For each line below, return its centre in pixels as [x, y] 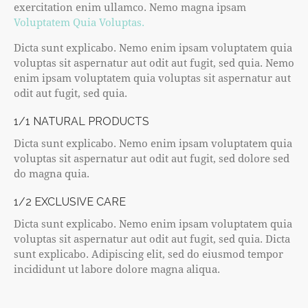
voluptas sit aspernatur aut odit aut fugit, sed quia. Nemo [154, 62]
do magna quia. [52, 173]
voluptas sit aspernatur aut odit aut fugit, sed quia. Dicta [152, 238]
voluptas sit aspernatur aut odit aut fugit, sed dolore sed [152, 158]
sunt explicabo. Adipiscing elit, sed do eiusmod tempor [148, 253]
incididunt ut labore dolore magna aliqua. [117, 268]
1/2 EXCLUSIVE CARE [70, 201]
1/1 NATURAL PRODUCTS [81, 121]
